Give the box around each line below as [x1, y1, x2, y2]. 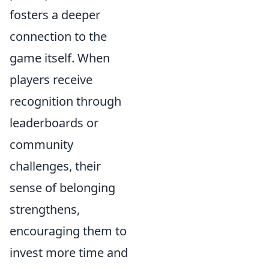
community [10, 136, 73, 153]
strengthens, [10, 201, 80, 217]
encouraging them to [10, 222, 127, 239]
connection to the [10, 28, 107, 44]
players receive [10, 71, 92, 88]
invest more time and [10, 244, 128, 261]
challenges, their [10, 157, 101, 174]
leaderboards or [10, 114, 98, 131]
